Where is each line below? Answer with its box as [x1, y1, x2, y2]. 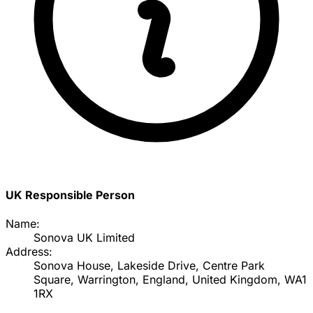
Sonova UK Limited [34, 231, 135, 245]
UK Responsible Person [6, 187, 135, 202]
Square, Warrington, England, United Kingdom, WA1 [34, 272, 307, 287]
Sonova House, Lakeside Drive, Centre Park [34, 259, 265, 273]
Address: [6, 245, 52, 259]
